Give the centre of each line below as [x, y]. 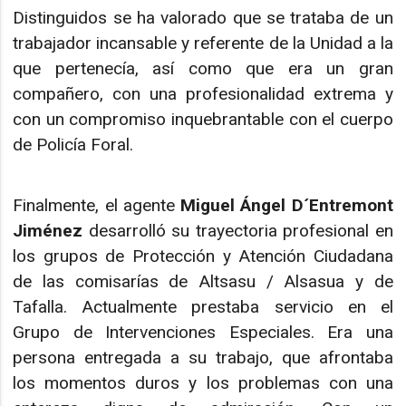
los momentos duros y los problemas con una [203, 382]
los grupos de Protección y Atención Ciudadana [203, 256]
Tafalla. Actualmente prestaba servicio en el [203, 306]
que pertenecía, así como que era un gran [203, 69]
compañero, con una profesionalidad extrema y [203, 94]
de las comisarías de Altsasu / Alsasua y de [203, 281]
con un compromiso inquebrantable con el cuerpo [203, 120]
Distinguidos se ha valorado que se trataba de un [203, 18]
